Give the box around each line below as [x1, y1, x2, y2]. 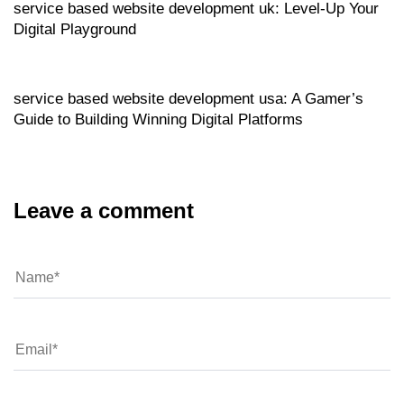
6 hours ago [28, 44, 89, 59]
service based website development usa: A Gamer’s [14, 89, 363, 107]
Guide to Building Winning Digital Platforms [14, 110, 303, 128]
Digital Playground [14, 20, 136, 38]
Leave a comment [14, 197, 194, 223]
